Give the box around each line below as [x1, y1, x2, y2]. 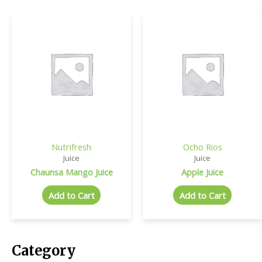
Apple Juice [181, 166, 223, 178]
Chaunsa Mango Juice [30, 166, 113, 178]
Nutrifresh [51, 140, 91, 153]
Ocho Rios [182, 140, 222, 153]
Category [12, 242, 75, 260]
